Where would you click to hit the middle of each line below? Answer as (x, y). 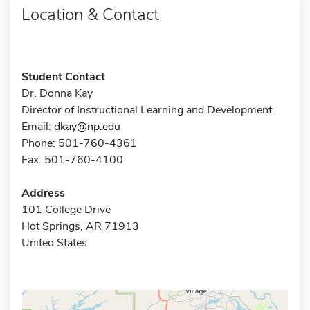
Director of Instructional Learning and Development (147, 110)
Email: (38, 126)
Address (43, 193)
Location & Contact (90, 14)
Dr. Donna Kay (57, 93)
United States (54, 243)
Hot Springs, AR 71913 (80, 226)
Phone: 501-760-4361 (79, 143)
